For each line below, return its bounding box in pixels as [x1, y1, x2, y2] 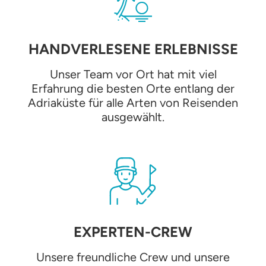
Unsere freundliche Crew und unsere [36, 249, 230, 264]
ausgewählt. [102, 109, 164, 124]
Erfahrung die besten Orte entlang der [31, 81, 235, 96]
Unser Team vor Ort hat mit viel [49, 66, 217, 81]
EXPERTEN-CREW [74, 223, 192, 240]
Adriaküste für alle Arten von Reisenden [28, 95, 238, 110]
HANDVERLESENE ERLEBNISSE [28, 40, 238, 58]
